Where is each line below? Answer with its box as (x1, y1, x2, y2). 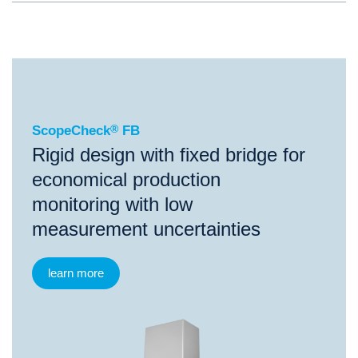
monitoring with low (32, 193, 193, 216)
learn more (48, 266, 104, 280)
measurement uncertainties (32, 218, 261, 241)
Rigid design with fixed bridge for (32, 144, 305, 166)
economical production (32, 169, 221, 191)
